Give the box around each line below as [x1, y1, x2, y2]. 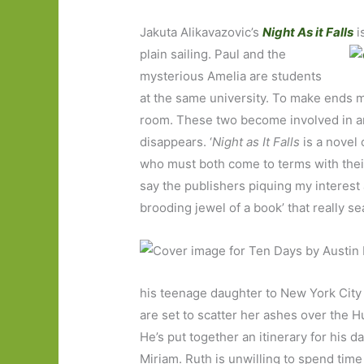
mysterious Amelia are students [140, 68, 323, 84]
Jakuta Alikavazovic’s [140, 24, 263, 41]
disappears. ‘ [140, 134, 213, 150]
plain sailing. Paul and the [140, 46, 287, 63]
